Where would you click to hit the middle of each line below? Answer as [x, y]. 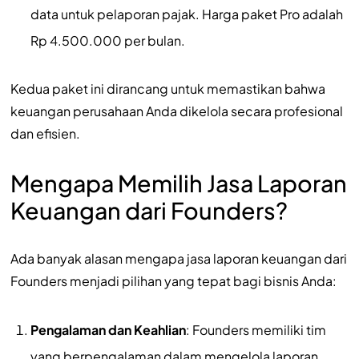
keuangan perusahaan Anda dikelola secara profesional [176, 111]
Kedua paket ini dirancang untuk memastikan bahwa [167, 88]
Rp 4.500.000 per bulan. [107, 40]
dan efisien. [45, 133]
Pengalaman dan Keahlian [108, 329]
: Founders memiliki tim [256, 329]
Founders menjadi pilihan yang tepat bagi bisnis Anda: [173, 280]
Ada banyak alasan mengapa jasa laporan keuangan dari [178, 258]
